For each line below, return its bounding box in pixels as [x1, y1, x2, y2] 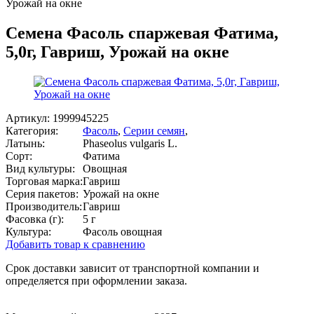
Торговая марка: [6, 175, 83, 187]
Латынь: [6, 137, 45, 149]
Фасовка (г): [6, 212, 64, 225]
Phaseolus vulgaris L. [83, 137, 177, 149]
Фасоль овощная [83, 225, 162, 238]
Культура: [6, 225, 51, 238]
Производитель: [6, 200, 82, 212]
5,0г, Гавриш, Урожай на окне [6, 42, 229, 61]
